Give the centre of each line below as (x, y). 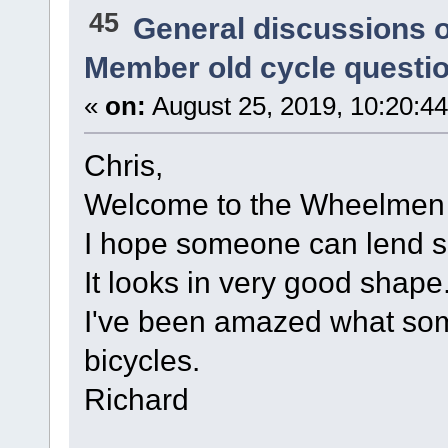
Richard (136, 399)
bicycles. (141, 360)
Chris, (123, 165)
